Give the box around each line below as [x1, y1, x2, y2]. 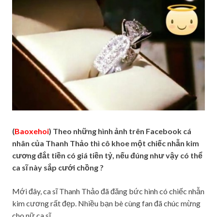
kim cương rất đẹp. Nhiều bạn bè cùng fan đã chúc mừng [12, 199, 201, 208]
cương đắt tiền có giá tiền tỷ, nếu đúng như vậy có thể [12, 151, 202, 160]
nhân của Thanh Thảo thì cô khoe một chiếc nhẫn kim [12, 139, 199, 148]
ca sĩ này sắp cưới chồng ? [12, 163, 104, 172]
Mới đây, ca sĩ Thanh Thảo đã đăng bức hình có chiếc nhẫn [12, 186, 204, 196]
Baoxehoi [15, 126, 49, 136]
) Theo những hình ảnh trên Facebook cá [49, 126, 191, 136]
